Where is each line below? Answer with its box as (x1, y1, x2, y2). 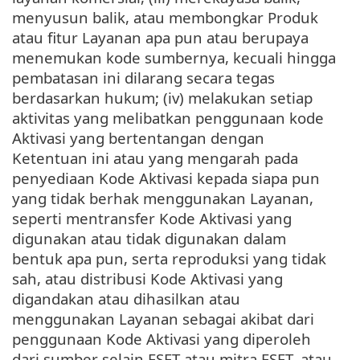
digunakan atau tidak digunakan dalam (12, 228, 286, 249)
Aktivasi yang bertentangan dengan (12, 128, 264, 149)
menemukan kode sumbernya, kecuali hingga (12, 47, 336, 68)
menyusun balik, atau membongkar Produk (12, 7, 318, 28)
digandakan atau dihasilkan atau (12, 288, 240, 309)
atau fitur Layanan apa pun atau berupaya (12, 27, 309, 48)
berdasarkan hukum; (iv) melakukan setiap (12, 88, 313, 108)
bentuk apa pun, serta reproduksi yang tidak (12, 248, 326, 269)
